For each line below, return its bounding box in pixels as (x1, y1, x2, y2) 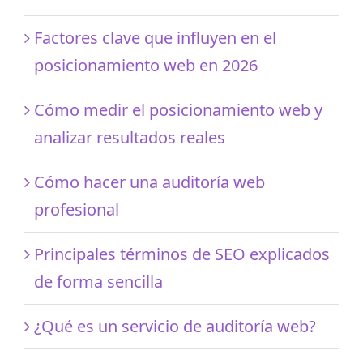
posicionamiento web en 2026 (34, 53, 258, 76)
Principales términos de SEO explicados (34, 242, 330, 265)
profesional (34, 198, 119, 220)
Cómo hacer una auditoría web (34, 170, 265, 193)
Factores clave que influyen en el (34, 26, 276, 49)
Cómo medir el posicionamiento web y (34, 98, 322, 121)
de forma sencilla (34, 270, 163, 293)
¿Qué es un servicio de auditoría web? (34, 314, 316, 337)
